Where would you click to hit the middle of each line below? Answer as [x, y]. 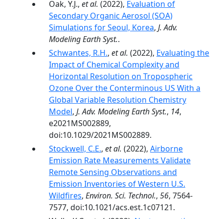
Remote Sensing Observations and [113, 172]
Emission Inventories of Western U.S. [117, 184]
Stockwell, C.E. [75, 149]
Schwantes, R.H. [78, 53]
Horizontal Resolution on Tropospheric [121, 76]
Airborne [166, 149]
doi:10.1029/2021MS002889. [100, 135]
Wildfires [65, 196]
